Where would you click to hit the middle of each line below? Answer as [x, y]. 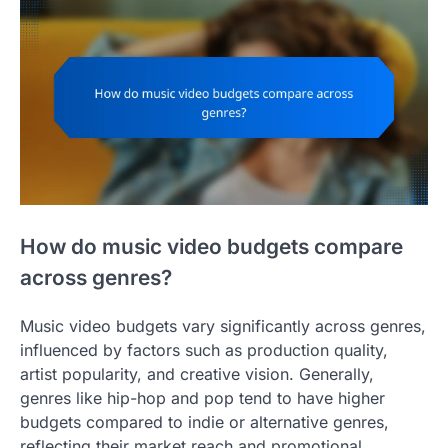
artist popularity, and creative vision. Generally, [197, 374]
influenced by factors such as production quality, [204, 350]
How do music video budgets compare [211, 247]
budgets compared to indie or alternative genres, [204, 422]
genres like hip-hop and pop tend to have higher [202, 398]
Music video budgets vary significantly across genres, [223, 326]
